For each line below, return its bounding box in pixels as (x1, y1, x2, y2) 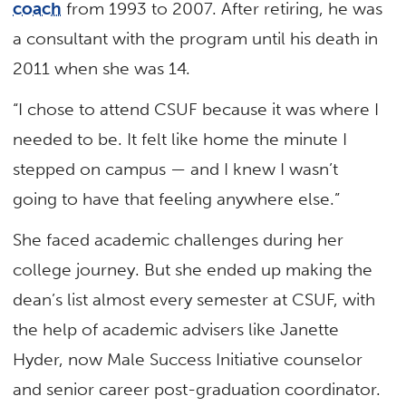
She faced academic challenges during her (13, 229, 344, 251)
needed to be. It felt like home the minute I (13, 128, 348, 150)
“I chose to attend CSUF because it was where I (13, 98, 380, 120)
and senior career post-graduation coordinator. (13, 379, 382, 401)
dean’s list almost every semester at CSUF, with (13, 289, 376, 311)
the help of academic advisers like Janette (13, 319, 340, 341)
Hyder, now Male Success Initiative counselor (13, 349, 363, 371)
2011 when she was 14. (13, 57, 191, 79)
